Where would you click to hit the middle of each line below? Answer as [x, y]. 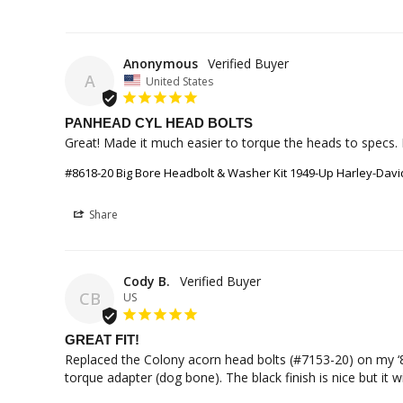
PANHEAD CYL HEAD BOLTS [159, 123]
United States [179, 81]
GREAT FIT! [102, 340]
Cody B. [147, 282]
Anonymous [161, 63]
